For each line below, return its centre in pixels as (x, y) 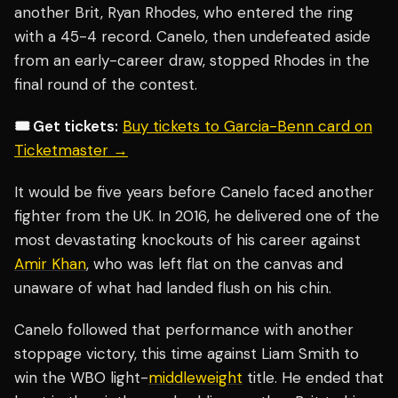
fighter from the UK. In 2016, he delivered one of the (197, 216)
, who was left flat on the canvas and (215, 264)
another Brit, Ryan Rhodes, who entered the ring (184, 13)
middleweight (195, 378)
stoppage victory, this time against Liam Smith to (187, 354)
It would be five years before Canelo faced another (194, 192)
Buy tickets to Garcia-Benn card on (247, 127)
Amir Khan (50, 264)
